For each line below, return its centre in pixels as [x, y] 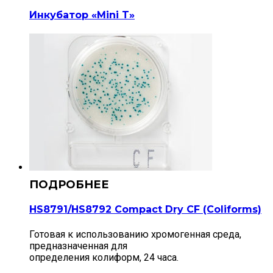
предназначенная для [78, 246]
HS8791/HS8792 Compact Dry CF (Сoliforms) [145, 210]
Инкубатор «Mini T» [82, 15]
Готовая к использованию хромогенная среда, [135, 234]
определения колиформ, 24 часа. [104, 257]
